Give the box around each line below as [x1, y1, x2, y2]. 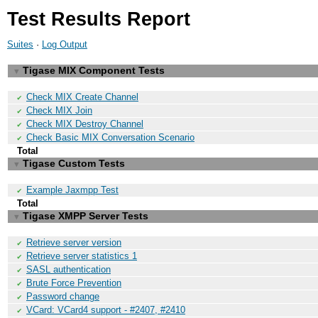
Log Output [42, 39, 87, 50]
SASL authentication [26, 264, 111, 275]
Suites [7, 39, 33, 50]
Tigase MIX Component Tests [23, 65, 165, 76]
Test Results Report [7, 9, 190, 30]
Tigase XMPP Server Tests [23, 210, 148, 221]
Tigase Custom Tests [23, 158, 125, 169]
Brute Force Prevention [26, 278, 121, 288]
